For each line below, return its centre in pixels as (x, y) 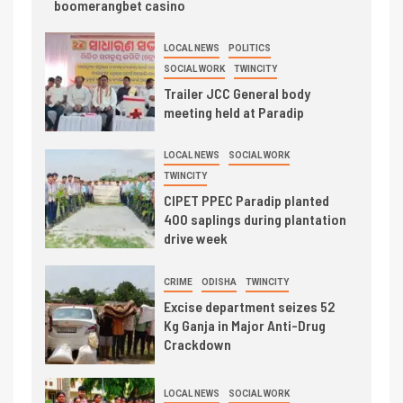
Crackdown (197, 345)
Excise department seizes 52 (249, 307)
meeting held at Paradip (233, 112)
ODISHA (219, 282)
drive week (195, 238)
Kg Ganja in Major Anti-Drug (244, 326)
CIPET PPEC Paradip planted (246, 201)
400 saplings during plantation (255, 219)
